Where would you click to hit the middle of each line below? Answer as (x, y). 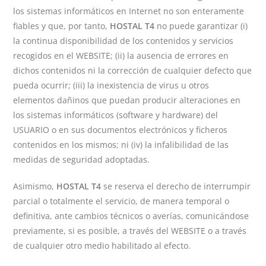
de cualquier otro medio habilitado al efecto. (102, 246)
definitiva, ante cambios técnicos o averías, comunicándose (131, 216)
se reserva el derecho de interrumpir (176, 186)
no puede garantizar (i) (201, 26)
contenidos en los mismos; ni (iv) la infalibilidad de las (121, 145)
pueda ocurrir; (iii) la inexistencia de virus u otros (111, 85)
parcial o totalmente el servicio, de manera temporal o (121, 201)
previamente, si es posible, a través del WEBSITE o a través (130, 231)
